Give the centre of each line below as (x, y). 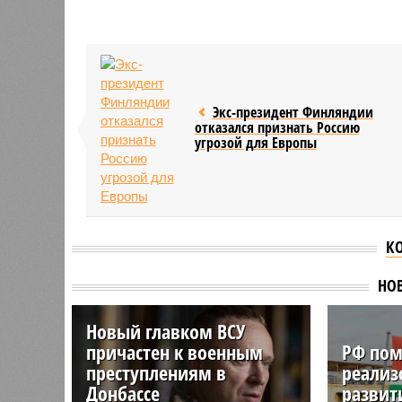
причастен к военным (174, 351)
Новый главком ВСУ (165, 331)
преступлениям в (156, 372)
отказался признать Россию (277, 127)
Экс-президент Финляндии (293, 112)
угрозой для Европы (255, 142)
